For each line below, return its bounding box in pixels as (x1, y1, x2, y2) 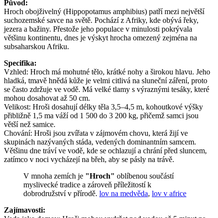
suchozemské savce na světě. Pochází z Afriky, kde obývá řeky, (4, 16, 199, 24)
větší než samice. (4, 120, 55, 128)
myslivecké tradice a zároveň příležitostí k (23, 180, 151, 189)
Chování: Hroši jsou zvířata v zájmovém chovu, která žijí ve (4, 128, 188, 137)
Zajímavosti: (4, 205, 45, 214)
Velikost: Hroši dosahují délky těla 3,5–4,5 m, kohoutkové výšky (4, 102, 203, 111)
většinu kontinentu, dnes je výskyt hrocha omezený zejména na (4, 33, 197, 42)
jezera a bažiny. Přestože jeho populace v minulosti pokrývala (4, 24, 192, 33)
